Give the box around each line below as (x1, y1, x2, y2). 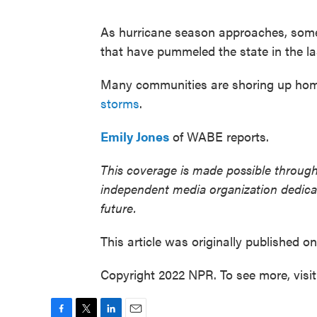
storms (100, 93, 139, 112)
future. (100, 198, 137, 217)
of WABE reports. (169, 127, 269, 145)
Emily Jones (100, 127, 169, 145)
